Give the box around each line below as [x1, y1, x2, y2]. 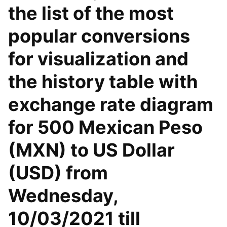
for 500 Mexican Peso [8, 116, 203, 138]
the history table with [8, 70, 198, 93]
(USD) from [8, 162, 108, 184]
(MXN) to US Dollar [8, 139, 175, 161]
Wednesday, [8, 184, 118, 207]
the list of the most [8, 2, 174, 24]
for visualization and [8, 48, 188, 70]
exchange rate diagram [8, 93, 213, 116]
